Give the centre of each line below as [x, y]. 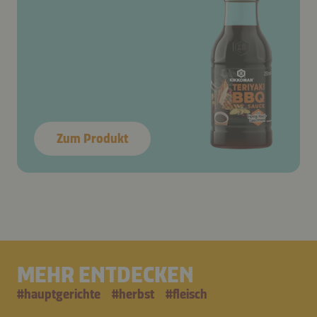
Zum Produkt [92, 139]
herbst [137, 295]
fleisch [190, 295]
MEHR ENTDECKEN [105, 275]
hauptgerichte [62, 295]
